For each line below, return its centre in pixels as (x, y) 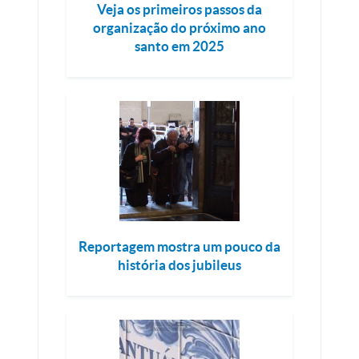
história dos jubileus (179, 265)
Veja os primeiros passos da (179, 10)
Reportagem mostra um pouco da (179, 247)
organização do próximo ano (179, 28)
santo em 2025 (179, 46)
